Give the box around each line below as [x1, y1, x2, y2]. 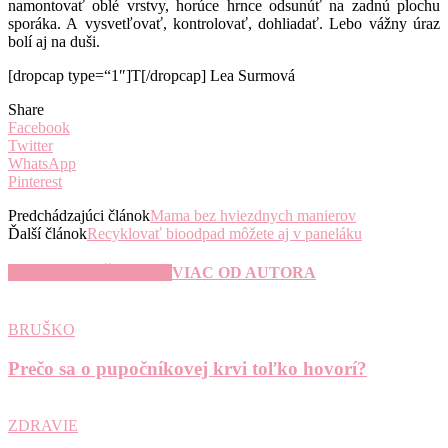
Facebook [8, 118, 70, 136]
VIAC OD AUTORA [172, 264, 316, 282]
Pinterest [8, 172, 62, 190]
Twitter [8, 136, 53, 154]
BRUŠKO [8, 321, 75, 339]
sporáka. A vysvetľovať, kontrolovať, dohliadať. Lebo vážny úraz [8, 14, 440, 32]
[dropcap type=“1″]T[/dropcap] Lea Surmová [8, 66, 295, 84]
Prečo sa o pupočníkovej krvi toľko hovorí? [8, 358, 367, 380]
